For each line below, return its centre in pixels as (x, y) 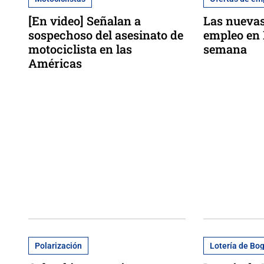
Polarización (58, 245)
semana (225, 49)
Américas (55, 63)
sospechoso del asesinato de (106, 34)
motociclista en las (80, 49)
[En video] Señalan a (85, 20)
